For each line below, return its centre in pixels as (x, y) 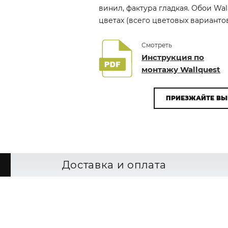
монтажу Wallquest (181, 69)
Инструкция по (173, 57)
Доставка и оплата (114, 165)
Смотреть (157, 45)
